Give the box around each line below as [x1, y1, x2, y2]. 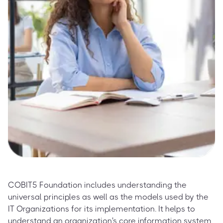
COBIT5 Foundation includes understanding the [8, 180, 187, 190]
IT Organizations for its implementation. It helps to [8, 204, 195, 214]
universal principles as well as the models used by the [8, 192, 209, 202]
